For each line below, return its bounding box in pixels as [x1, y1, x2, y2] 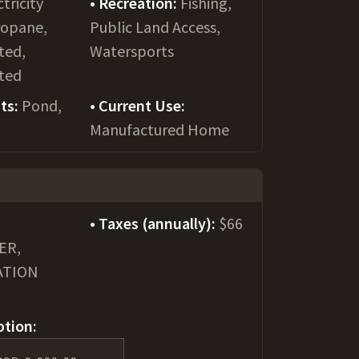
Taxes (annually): [98, 213, 219, 233]
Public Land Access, [89, 17, 220, 37]
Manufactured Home [89, 119, 229, 139]
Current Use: [98, 95, 185, 115]
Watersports [89, 41, 174, 61]
